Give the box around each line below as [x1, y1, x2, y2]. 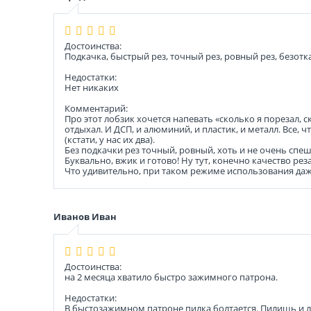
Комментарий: [65, 102, 128, 115]
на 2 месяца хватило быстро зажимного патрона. [65, 271, 278, 283]
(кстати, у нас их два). [65, 133, 155, 146]
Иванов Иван [53, 210, 117, 223]
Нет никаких [65, 81, 119, 94]
